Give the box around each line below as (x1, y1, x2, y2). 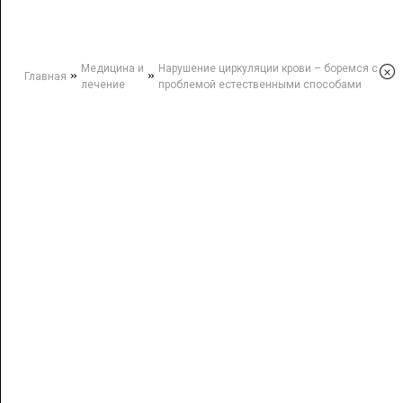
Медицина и (80, 62, 144, 75)
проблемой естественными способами (158, 78, 363, 91)
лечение (80, 78, 125, 91)
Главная (23, 70, 67, 83)
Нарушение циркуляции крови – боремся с (158, 62, 379, 75)
